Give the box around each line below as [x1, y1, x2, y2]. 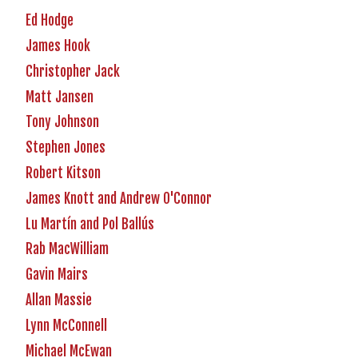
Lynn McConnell [26, 316, 107, 334]
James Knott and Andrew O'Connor [26, 189, 212, 207]
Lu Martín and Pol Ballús [26, 215, 154, 233]
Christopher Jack [26, 62, 120, 80]
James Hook [26, 37, 90, 54]
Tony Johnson [26, 113, 99, 131]
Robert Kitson [26, 164, 101, 181]
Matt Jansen [26, 88, 93, 105]
